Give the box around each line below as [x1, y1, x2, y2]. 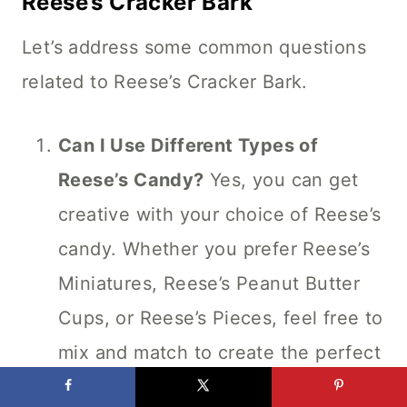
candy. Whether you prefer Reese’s [58, 238, 371, 261]
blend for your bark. [58, 376, 234, 399]
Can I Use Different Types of [58, 134, 319, 157]
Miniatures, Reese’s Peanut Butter [58, 273, 361, 295]
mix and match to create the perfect [58, 342, 381, 364]
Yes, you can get [203, 169, 359, 192]
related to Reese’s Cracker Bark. [22, 71, 308, 94]
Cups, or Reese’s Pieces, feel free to [58, 307, 383, 330]
